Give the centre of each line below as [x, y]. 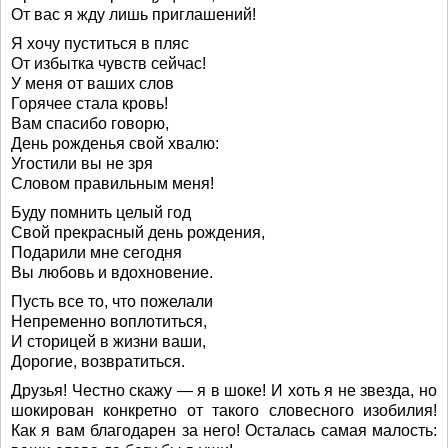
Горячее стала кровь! [89, 103]
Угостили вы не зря [82, 163]
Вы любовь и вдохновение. [112, 272]
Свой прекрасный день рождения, [138, 232]
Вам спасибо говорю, [90, 123]
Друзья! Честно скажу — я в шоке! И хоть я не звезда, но [224, 390]
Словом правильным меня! [112, 183]
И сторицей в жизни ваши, [108, 341]
